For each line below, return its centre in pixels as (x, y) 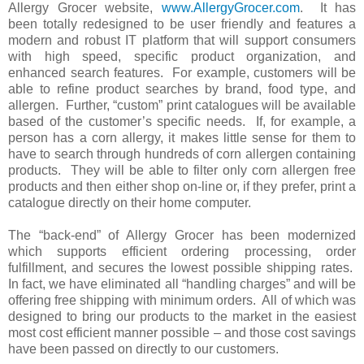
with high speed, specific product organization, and (182, 56)
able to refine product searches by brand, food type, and (182, 89)
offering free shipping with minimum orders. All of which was (182, 300)
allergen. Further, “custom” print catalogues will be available (182, 105)
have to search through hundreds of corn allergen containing (182, 154)
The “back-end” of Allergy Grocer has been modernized (182, 235)
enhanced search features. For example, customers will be (182, 72)
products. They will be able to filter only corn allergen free (182, 170)
